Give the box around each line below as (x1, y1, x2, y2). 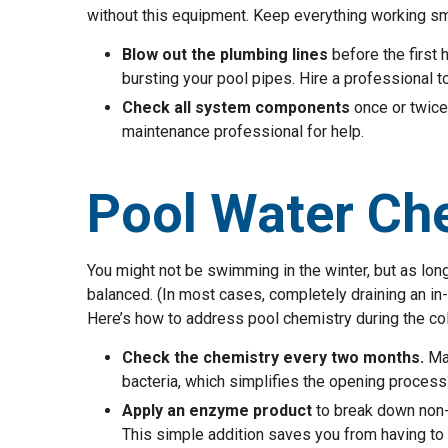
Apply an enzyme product (122, 401, 316, 420)
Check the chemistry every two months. (122, 348, 424, 367)
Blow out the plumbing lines (122, 45, 328, 64)
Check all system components (122, 98, 350, 117)
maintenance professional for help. (122, 122, 364, 141)
